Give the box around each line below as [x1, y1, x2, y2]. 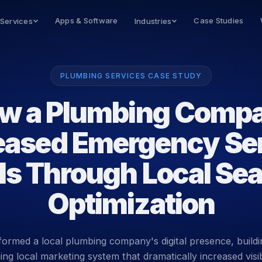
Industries [134, 16, 172, 26]
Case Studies [194, 16, 244, 25]
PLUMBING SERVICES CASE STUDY [60, 71, 202, 80]
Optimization [47, 187, 215, 221]
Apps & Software [54, 16, 118, 25]
